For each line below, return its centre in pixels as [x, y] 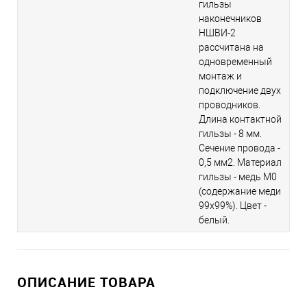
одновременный [235, 62]
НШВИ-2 [217, 33]
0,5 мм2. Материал [240, 163]
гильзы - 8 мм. [230, 134]
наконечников [230, 19]
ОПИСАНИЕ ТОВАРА [86, 282]
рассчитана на [231, 48]
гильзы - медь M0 [238, 177]
